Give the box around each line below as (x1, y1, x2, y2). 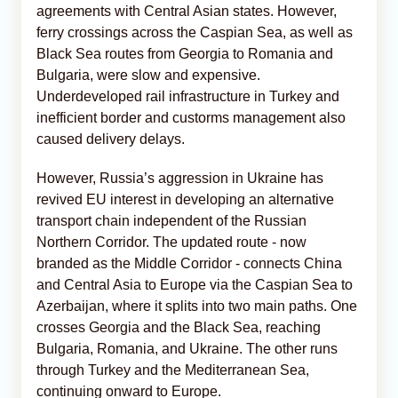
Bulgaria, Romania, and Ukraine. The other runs (36, 340, 338, 356)
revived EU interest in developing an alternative (36, 191, 334, 207)
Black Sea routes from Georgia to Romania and (36, 45, 333, 61)
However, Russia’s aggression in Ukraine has (36, 170, 323, 186)
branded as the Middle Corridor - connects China (36, 255, 342, 271)
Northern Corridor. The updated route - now (36, 234, 306, 250)
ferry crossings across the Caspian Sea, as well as (36, 24, 353, 40)
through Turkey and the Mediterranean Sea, (36, 362, 309, 378)
